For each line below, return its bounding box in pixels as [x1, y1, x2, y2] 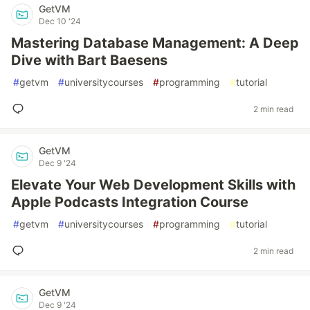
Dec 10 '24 [39, 16, 81, 26]
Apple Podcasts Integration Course [11, 194, 248, 210]
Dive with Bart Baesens [11, 52, 167, 69]
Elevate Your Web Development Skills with [11, 176, 295, 193]
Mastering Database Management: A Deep [11, 35, 299, 51]
